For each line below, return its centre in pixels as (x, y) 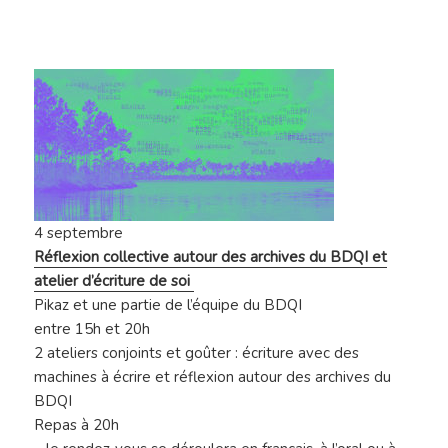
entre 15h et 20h (92, 329)
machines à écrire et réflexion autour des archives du (213, 377)
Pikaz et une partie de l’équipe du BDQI (168, 305)
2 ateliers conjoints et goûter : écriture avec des (197, 353)
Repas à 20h (77, 425)
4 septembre (79, 233)
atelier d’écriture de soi (114, 281)
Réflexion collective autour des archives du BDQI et (211, 257)
